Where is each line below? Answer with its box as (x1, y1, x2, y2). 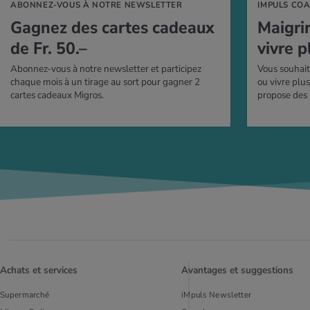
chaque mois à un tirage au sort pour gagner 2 (10, 75, 200, 89)
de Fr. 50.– (10, 37, 87, 60)
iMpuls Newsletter (181, 289, 252, 300)
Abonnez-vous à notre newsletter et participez (10, 62, 201, 76)
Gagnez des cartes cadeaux (10, 17, 215, 39)
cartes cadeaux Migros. (10, 89, 104, 102)
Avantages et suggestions (181, 264, 293, 277)
